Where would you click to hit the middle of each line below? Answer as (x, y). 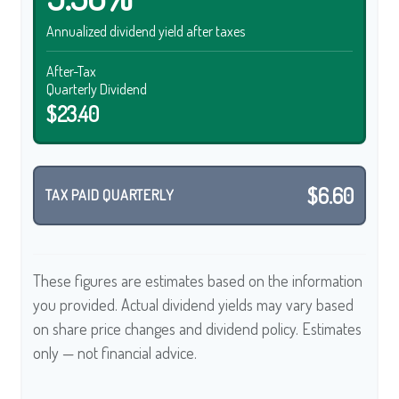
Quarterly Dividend (97, 89)
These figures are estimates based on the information (198, 280)
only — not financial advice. (115, 352)
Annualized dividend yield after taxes (146, 31)
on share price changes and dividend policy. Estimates (197, 328)
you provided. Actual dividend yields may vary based (193, 304)
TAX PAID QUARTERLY (110, 195)
